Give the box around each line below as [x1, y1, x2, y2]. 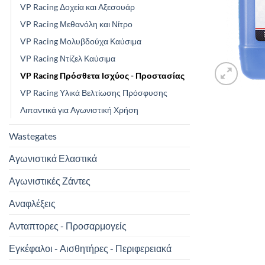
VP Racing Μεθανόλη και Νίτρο [20, 18, 132, 29]
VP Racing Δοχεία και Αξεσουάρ [20, 1, 135, 12]
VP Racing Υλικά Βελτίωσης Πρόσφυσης [20, 87, 167, 98]
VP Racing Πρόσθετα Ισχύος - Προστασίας [20, 70, 185, 80]
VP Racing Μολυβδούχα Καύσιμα [20, 35, 141, 46]
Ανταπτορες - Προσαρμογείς [9, 219, 127, 231]
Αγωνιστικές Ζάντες [9, 174, 91, 186]
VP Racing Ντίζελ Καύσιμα [20, 53, 115, 63]
